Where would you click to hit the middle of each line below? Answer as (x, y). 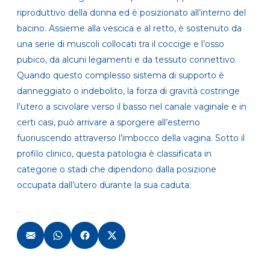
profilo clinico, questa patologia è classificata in (114, 154)
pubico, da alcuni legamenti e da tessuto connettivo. (127, 60)
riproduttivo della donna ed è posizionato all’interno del (131, 13)
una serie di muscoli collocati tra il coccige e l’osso (121, 44)
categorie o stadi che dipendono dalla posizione (117, 170)
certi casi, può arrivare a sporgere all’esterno (108, 123)
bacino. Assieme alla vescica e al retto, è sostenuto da (129, 29)
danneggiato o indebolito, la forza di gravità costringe (128, 91)
